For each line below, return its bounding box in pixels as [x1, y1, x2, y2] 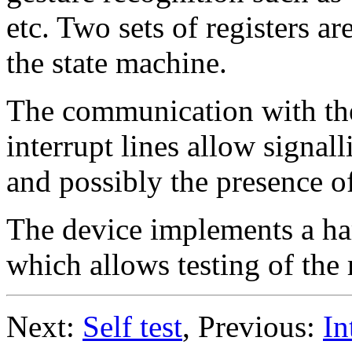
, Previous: [182, 309, 323, 343]
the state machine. [6, 45, 227, 79]
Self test [82, 309, 182, 343]
